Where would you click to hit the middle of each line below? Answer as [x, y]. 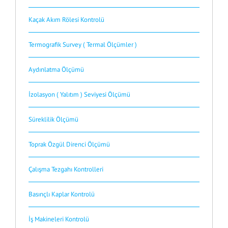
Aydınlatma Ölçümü [56, 70]
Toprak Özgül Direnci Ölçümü [69, 145]
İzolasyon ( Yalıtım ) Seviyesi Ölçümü [79, 95]
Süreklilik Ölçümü [53, 120]
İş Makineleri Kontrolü [59, 219]
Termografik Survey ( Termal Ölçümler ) [83, 45]
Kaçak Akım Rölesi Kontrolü [66, 20]
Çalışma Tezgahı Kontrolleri [66, 169]
